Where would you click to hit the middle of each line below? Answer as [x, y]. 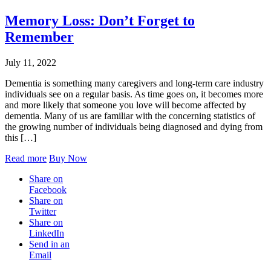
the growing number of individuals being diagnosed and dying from [134, 126]
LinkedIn [47, 233]
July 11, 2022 [31, 62]
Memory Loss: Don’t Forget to [100, 20]
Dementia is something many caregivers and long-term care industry [134, 83]
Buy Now [68, 158]
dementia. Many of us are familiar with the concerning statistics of [130, 116]
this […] [21, 137]
